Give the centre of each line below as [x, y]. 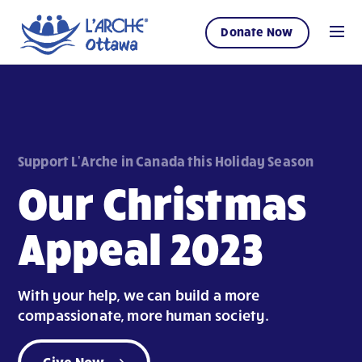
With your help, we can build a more [139, 295]
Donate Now [257, 32]
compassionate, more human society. [144, 315]
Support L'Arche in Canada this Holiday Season [166, 160]
